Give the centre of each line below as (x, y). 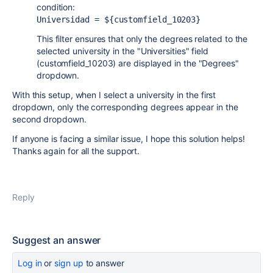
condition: (56, 7)
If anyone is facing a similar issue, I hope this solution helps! (129, 139)
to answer (104, 263)
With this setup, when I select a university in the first (114, 95)
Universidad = (70, 19)
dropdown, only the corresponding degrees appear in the (125, 107)
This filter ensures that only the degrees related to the (142, 39)
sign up (69, 263)
